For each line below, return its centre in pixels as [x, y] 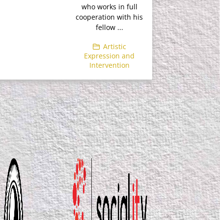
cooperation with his [110, 17]
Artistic [114, 46]
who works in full [109, 7]
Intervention [109, 65]
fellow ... [109, 27]
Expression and [110, 56]
